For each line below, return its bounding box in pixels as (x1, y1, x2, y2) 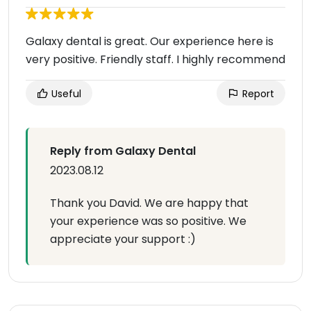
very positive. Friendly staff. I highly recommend (26, 51, 285, 68)
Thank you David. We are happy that (50, 195, 249, 212)
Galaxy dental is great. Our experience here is (26, 33, 274, 50)
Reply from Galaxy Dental (50, 143, 196, 160)
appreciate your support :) (50, 231, 196, 248)
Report (239, 87, 274, 101)
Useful (49, 87, 81, 101)
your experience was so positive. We (50, 213, 246, 230)
